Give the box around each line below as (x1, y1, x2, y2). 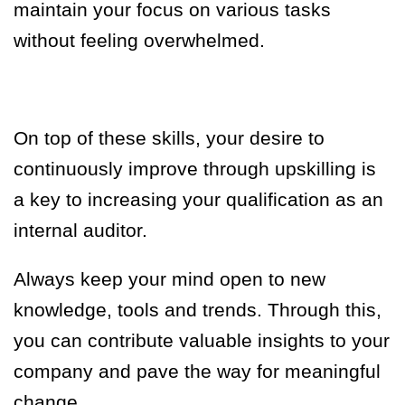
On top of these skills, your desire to (14, 127, 325, 149)
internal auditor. (14, 220, 147, 241)
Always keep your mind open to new (14, 268, 325, 290)
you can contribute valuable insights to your (14, 330, 390, 352)
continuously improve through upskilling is (14, 158, 376, 180)
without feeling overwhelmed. (14, 30, 265, 52)
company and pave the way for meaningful (14, 361, 381, 382)
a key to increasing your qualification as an (14, 189, 383, 211)
